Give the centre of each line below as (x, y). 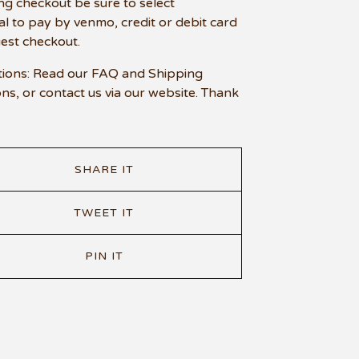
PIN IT (104, 256)
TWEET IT (104, 212)
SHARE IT (104, 169)
